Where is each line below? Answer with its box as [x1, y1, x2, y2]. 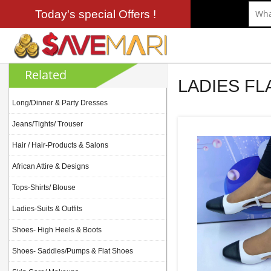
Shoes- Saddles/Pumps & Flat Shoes [12, 247, 133, 256]
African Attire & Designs [12, 162, 89, 171]
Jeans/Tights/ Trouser [12, 120, 83, 129]
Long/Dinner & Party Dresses [12, 99, 108, 108]
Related [25, 67, 67, 83]
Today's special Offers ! [34, 7, 156, 21]
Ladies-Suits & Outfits [12, 204, 82, 214]
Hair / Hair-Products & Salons [12, 141, 108, 150]
